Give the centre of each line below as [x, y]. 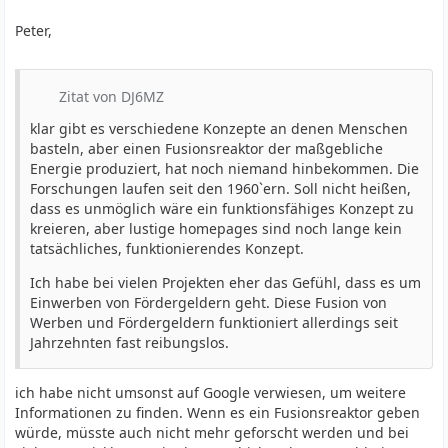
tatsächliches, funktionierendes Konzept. [167, 248]
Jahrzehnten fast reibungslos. [130, 342]
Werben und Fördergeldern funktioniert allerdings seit [214, 322]
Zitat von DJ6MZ [112, 96]
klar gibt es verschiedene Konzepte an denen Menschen [219, 128]
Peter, [34, 30]
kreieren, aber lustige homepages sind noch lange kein [216, 228]
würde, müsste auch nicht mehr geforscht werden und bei [212, 432]
